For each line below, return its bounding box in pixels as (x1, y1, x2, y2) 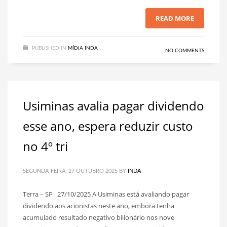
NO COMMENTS (165, 48, 204, 53)
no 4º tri (23, 138, 68, 155)
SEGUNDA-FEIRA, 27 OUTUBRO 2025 (23, 168, 118, 174)
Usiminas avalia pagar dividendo (23, 97, 204, 114)
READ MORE (156, 14, 194, 23)
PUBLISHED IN (32, 46, 66, 51)
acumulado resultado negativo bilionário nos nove (23, 213, 174, 222)
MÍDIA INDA (68, 46, 98, 51)
